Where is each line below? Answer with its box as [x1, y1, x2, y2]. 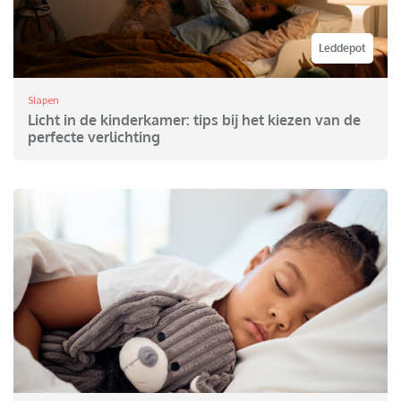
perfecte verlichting [28, 128, 160, 147]
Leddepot [319, 41, 366, 55]
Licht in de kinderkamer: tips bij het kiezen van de [28, 111, 361, 130]
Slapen [28, 93, 59, 107]
